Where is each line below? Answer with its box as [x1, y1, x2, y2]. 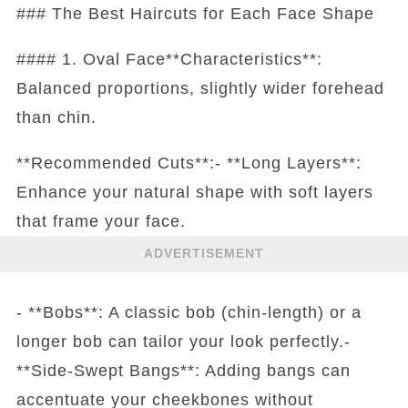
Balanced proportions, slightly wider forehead [15, 78, 384, 97]
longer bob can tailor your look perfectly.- [15, 331, 351, 351]
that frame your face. [15, 211, 186, 230]
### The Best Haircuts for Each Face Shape [15, 4, 374, 23]
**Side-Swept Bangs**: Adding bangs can [15, 361, 351, 380]
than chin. [15, 107, 97, 127]
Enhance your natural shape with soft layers [15, 182, 373, 201]
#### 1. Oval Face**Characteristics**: [15, 49, 322, 68]
